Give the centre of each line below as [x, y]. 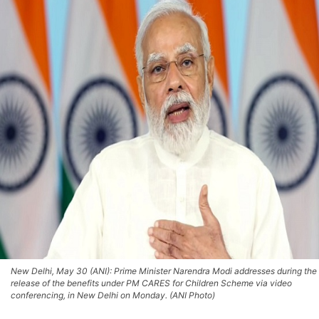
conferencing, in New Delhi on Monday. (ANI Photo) [113, 295]
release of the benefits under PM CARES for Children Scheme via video [151, 283]
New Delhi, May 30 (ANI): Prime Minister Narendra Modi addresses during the [164, 271]
